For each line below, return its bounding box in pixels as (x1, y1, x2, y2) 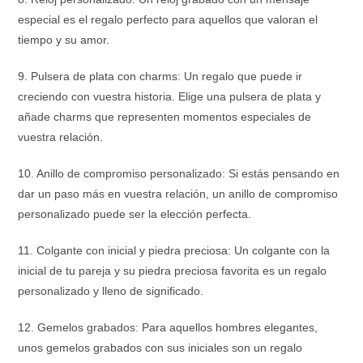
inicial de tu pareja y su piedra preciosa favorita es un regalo (18, 264, 327, 277)
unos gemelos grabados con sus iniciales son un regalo (18, 341, 303, 354)
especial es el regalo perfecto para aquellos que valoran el (18, 13, 318, 26)
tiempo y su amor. (18, 33, 110, 46)
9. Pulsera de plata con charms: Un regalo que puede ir (18, 70, 303, 83)
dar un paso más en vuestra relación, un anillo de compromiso (18, 187, 339, 200)
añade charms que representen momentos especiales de (18, 110, 312, 123)
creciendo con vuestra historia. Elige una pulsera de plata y (18, 90, 322, 103)
